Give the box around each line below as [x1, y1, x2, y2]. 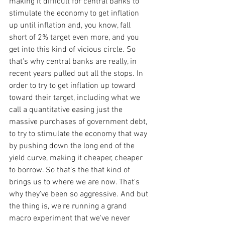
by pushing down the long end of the [9, 141, 137, 151]
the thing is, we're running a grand [9, 201, 129, 211]
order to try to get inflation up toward [9, 80, 138, 91]
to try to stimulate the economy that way [9, 129, 149, 139]
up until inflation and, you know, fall [9, 20, 133, 31]
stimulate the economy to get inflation [9, 8, 141, 19]
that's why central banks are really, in [9, 56, 139, 67]
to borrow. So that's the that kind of [9, 165, 132, 175]
